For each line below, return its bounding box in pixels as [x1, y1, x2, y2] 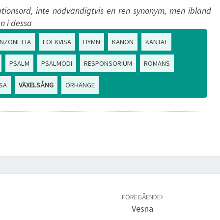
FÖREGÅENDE [121, 192, 161, 201]
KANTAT [145, 37, 167, 46]
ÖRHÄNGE [65, 81, 95, 89]
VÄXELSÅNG [19, 81, 54, 89]
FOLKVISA [43, 37, 71, 46]
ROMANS [144, 59, 170, 68]
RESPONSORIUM [84, 59, 132, 68]
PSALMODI [41, 59, 72, 68]
